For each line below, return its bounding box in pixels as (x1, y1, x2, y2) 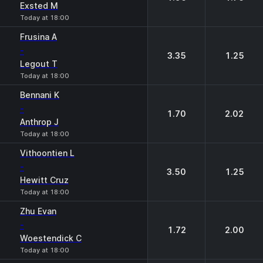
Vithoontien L (20, 148, 75, 158)
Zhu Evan (20, 206, 56, 216)
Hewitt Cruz (20, 175, 69, 185)
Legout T (20, 59, 58, 69)
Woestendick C (20, 233, 82, 243)
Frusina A (20, 32, 57, 42)
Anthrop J (20, 117, 59, 127)
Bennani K (20, 90, 59, 100)
